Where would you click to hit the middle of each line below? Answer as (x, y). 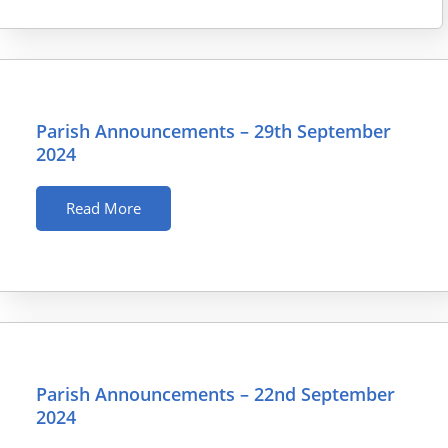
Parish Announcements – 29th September (213, 131)
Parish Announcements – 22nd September (215, 394)
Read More (103, 208)
